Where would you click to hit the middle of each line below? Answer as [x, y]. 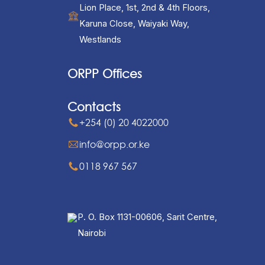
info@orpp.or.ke [114, 144]
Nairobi [91, 233]
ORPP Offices [104, 74]
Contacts [94, 107]
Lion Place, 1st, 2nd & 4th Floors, [144, 8]
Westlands [100, 40]
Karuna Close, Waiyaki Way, [134, 24]
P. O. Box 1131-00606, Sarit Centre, [147, 217]
